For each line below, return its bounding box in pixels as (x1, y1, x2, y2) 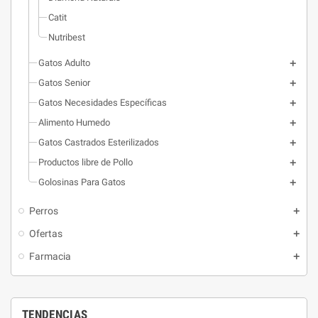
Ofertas (29, 228, 62, 239)
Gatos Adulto (38, 57, 90, 68)
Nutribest (48, 32, 85, 43)
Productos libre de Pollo (38, 157, 133, 168)
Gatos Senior (38, 77, 90, 88)
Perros (29, 205, 58, 216)
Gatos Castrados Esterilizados (38, 137, 159, 148)
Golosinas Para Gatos (38, 177, 126, 187)
